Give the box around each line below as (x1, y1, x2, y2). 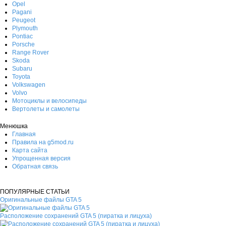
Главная (12, 130, 36, 138)
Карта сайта (12, 146, 47, 154)
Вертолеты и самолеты (12, 105, 80, 112)
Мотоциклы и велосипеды (12, 97, 87, 104)
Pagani (12, 8, 32, 16)
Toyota (12, 73, 30, 80)
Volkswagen (12, 81, 45, 88)
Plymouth (12, 24, 38, 32)
